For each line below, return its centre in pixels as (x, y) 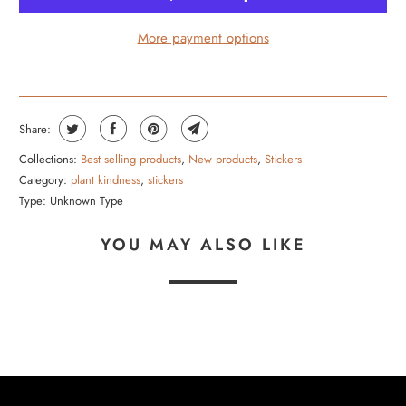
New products (223, 159)
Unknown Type (87, 200)
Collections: (48, 159)
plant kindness (106, 179)
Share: (35, 129)
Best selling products (131, 159)
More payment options (203, 38)
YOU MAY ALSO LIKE (203, 244)
